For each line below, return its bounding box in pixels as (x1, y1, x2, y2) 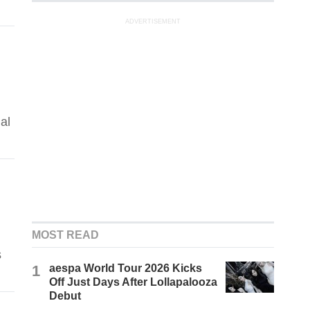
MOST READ (32, 229, 100, 241)
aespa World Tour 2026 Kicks (49, 262, 203, 275)
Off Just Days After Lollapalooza (49, 276, 218, 289)
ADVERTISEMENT (125, 18, 181, 26)
